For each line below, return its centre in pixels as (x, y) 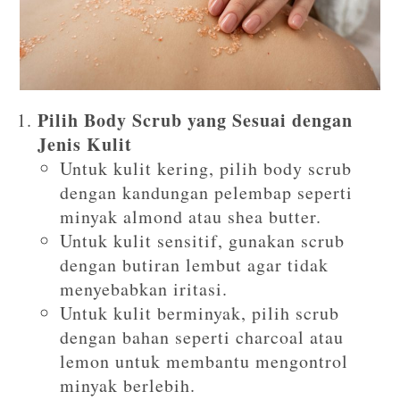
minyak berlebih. (128, 385)
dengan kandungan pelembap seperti (207, 192)
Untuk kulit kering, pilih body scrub (206, 168)
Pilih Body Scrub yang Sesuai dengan (196, 120)
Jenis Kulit (85, 144)
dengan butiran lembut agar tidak (195, 264)
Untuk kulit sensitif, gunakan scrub (203, 240)
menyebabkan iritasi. (144, 288)
